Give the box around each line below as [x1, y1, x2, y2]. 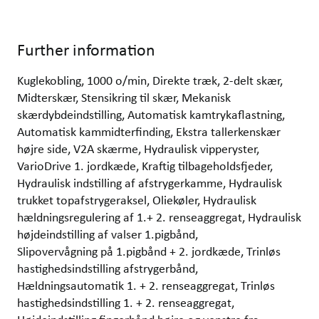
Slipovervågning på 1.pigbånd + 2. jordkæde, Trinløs [17, 243, 281, 259]
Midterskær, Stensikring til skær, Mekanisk [17, 89, 231, 105]
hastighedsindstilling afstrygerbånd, [17, 260, 198, 276]
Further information [17, 39, 155, 61]
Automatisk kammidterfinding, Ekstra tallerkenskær [17, 123, 281, 140]
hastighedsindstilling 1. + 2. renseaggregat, [17, 294, 234, 310]
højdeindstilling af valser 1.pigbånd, [17, 226, 198, 242]
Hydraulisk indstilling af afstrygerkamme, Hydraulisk [17, 174, 282, 191]
